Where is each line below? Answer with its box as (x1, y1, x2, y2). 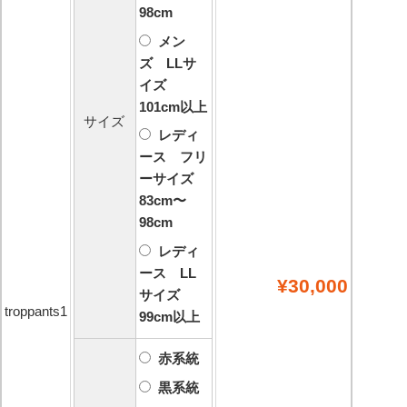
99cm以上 (139, 308, 200, 324)
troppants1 (5, 303, 67, 319)
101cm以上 (139, 98, 207, 114)
